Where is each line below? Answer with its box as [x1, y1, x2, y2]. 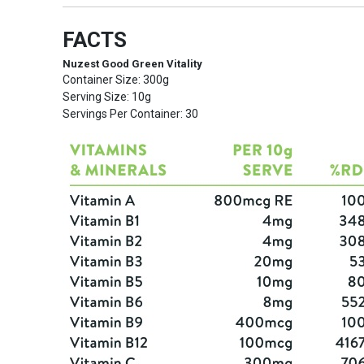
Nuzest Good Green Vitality [62, 58, 202, 70]
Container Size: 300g [62, 73, 169, 86]
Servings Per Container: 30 [62, 107, 198, 120]
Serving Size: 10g [62, 90, 151, 103]
